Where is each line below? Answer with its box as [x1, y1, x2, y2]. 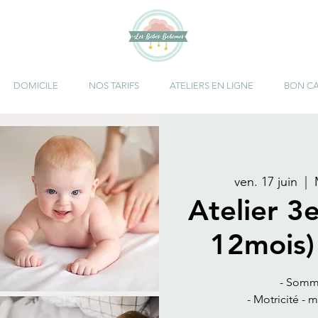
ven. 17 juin [234, 173, 297, 190]
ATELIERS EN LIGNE [169, 80, 253, 91]
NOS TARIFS [88, 80, 139, 91]
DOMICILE [13, 80, 58, 91]
